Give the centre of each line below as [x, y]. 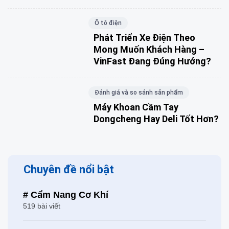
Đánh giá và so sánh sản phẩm [139, 92]
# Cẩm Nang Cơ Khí [66, 194]
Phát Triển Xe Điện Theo [144, 37]
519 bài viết [42, 205]
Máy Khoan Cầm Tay [136, 107]
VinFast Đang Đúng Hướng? [152, 61]
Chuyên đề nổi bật [69, 169]
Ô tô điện [108, 23]
